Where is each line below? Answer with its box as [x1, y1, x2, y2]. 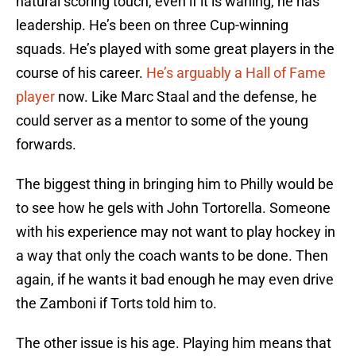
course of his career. [16, 64, 146, 82]
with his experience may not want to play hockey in [16, 223, 335, 241]
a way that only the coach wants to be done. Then [16, 247, 328, 265]
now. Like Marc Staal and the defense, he [55, 88, 317, 106]
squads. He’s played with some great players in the [16, 41, 335, 58]
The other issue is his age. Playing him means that [16, 335, 331, 352]
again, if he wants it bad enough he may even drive [16, 271, 334, 288]
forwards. [16, 136, 76, 153]
